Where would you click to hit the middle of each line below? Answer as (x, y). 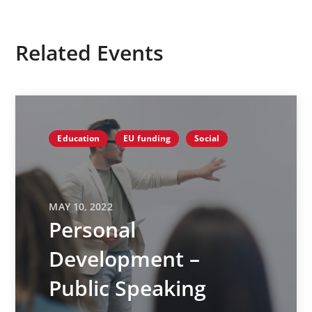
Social (207, 138)
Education (79, 138)
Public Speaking (128, 288)
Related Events (90, 53)
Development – (125, 258)
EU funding (147, 138)
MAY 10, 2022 (81, 206)
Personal (93, 229)
